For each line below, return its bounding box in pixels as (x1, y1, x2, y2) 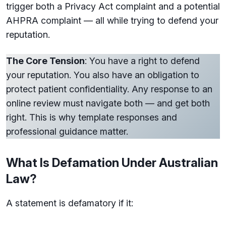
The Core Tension (6, 55, 85, 66)
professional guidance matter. (6, 126, 131, 137)
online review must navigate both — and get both (6, 98, 210, 108)
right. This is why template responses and (6, 112, 177, 123)
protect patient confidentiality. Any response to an (6, 84, 212, 94)
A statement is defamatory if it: (6, 198, 136, 208)
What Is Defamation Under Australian (6, 155, 218, 170)
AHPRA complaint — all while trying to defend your (6, 15, 218, 26)
